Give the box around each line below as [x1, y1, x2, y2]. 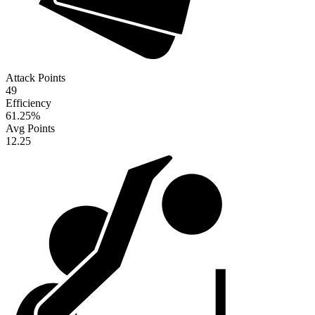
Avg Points [6, 122, 55, 135]
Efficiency [6, 97, 51, 110]
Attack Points [6, 72, 65, 84]
